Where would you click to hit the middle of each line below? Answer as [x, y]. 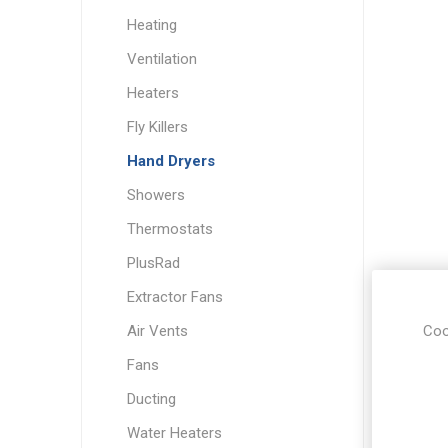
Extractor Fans [174, 297]
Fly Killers [157, 127]
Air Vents [157, 331]
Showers [155, 195]
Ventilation [161, 59]
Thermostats [169, 229]
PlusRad [153, 263]
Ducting [151, 399]
